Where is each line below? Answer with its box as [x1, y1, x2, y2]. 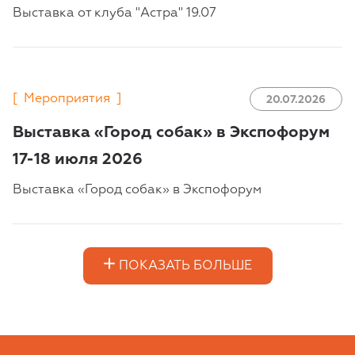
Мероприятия [24, 93, 110, 106]
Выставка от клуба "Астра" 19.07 [13, 7, 216, 21]
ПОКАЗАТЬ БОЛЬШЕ [118, 259, 252, 273]
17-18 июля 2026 [13, 151, 143, 168]
